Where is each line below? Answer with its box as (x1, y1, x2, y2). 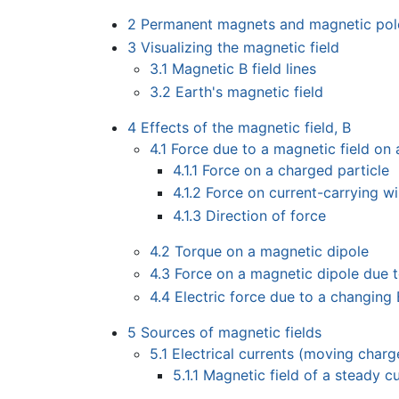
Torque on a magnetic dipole (175, 241, 370, 260)
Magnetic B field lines (172, 60, 317, 78)
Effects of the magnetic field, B (140, 118, 351, 136)
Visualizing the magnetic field (140, 38, 339, 57)
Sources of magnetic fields (140, 323, 322, 342)
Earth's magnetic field (175, 82, 324, 101)
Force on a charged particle (201, 160, 389, 179)
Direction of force (205, 206, 326, 224)
